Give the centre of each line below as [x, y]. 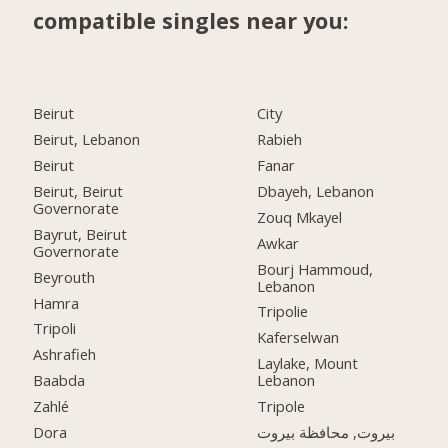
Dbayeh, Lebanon [316, 190]
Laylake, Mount [308, 363]
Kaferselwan [298, 337]
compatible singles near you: [191, 21]
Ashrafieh [65, 354]
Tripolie [283, 311]
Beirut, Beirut [78, 190]
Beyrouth [64, 276]
